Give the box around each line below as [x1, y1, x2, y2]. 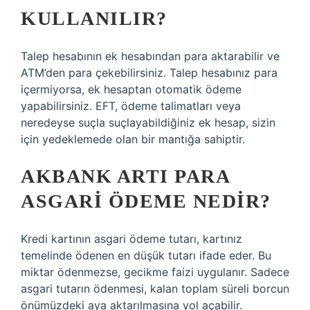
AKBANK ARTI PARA [21, 165, 229, 187]
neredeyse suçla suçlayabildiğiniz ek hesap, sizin [21, 116, 275, 129]
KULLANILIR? [21, 8, 167, 29]
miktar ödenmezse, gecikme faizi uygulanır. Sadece [21, 265, 289, 279]
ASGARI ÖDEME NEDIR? [21, 190, 271, 212]
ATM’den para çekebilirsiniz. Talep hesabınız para [21, 66, 277, 80]
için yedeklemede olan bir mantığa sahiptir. [21, 132, 245, 146]
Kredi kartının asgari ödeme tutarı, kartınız [21, 232, 242, 246]
